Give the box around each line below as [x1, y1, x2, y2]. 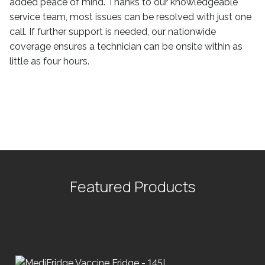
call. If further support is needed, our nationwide [9, 26, 216, 37]
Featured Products [69, 176, 196, 197]
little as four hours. [9, 56, 89, 67]
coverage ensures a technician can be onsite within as [9, 41, 243, 52]
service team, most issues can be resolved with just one [9, 11, 251, 22]
